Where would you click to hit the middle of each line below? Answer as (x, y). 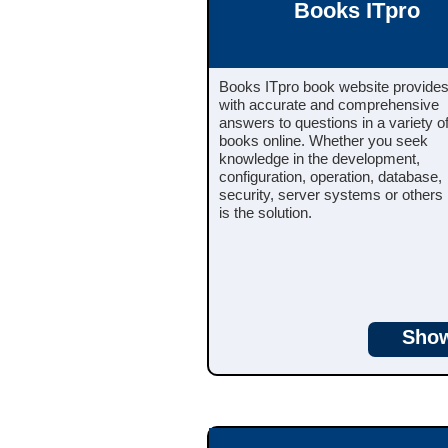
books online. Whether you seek (323, 140)
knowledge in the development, (319, 158)
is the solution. (265, 212)
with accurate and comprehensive (329, 104)
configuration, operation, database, (330, 176)
